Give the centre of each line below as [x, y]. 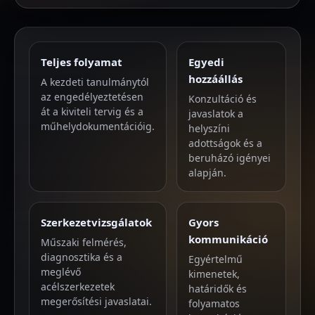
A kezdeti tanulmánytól [95, 82]
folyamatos [214, 303]
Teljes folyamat [82, 62]
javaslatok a [216, 114]
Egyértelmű [216, 259]
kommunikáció [228, 239]
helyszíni [209, 128]
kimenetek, [214, 274]
